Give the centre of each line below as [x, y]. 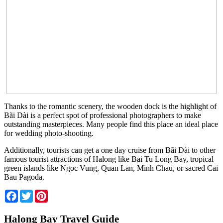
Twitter [44, 194]
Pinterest [61, 194]
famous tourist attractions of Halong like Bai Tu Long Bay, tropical [109, 159]
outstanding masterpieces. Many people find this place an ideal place [111, 124]
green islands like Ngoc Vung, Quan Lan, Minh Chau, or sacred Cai [111, 168]
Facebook [33, 194]
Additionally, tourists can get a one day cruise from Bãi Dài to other [110, 150]
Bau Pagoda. [24, 177]
